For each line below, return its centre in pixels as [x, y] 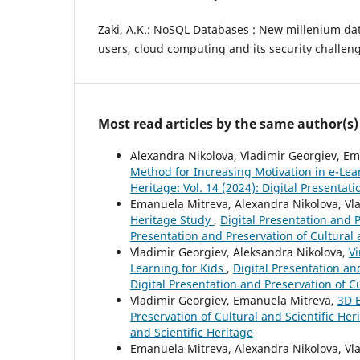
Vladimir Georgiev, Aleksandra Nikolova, [239, 252]
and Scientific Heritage [192, 332]
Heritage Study [172, 219]
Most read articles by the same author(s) [228, 123]
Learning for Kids [178, 268]
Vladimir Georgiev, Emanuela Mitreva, [234, 300]
